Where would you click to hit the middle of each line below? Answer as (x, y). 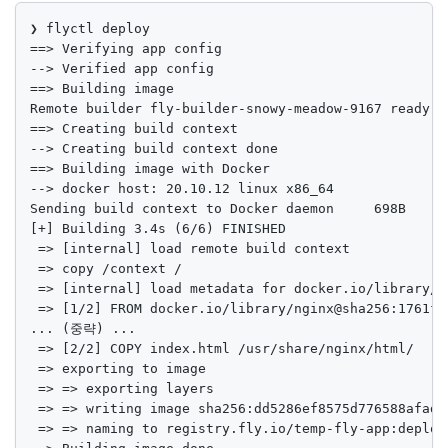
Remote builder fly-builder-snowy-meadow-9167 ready (230, 109)
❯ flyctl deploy (90, 29)
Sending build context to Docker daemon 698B (218, 209)
